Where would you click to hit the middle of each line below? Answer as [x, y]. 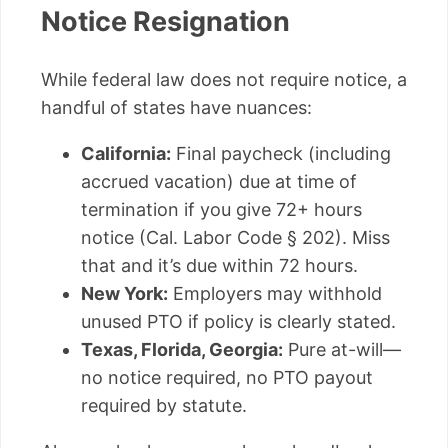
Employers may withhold [275, 293]
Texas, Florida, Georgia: [182, 349]
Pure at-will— [342, 349]
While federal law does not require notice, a [224, 79]
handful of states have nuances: [176, 107]
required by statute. [164, 405]
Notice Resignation [165, 22]
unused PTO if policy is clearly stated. [238, 321]
